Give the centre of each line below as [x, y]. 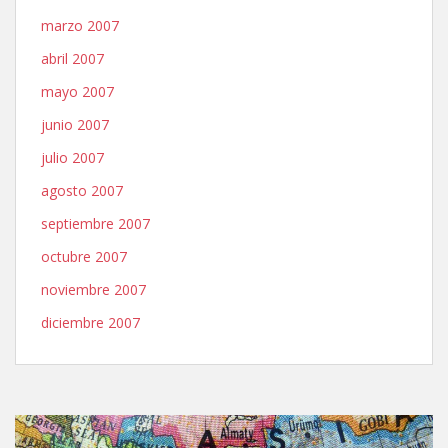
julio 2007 [72, 157]
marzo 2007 [80, 25]
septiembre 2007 [95, 223]
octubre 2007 [84, 256]
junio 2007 [75, 124]
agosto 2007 [82, 190]
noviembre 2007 [93, 289]
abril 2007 [72, 58]
